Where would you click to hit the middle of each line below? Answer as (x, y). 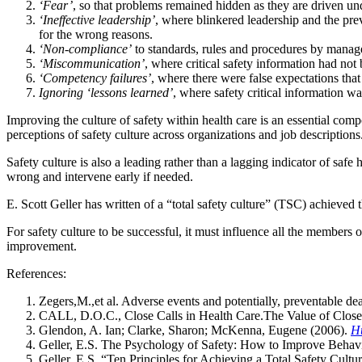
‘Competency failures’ (95, 78)
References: (36, 274)
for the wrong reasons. (96, 35)
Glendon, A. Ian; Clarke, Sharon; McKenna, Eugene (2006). (195, 330)
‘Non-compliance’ (85, 49)
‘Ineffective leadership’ (97, 20)
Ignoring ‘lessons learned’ (106, 93)
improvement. (42, 246)
